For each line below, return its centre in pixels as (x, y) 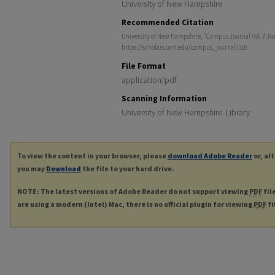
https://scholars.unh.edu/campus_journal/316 (184, 47)
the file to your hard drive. (128, 168)
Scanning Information (164, 99)
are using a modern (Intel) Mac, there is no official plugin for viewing (135, 204)
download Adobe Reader (210, 156)
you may (32, 168)
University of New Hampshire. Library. (187, 112)
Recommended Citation (168, 22)
